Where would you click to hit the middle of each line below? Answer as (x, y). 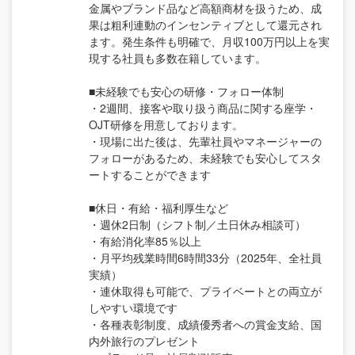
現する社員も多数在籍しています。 (177, 58)
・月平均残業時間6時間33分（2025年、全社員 (205, 258)
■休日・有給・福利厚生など (158, 208)
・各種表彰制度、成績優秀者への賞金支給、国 (205, 324)
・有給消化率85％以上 (145, 241)
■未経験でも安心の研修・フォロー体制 (186, 92)
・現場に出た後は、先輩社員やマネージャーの (205, 141)
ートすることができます (150, 175)
